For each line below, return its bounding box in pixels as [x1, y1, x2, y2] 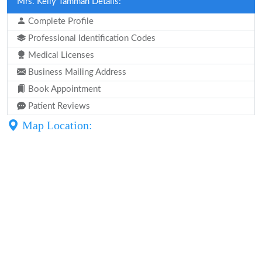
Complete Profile [26, 17, 94, 26]
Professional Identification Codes [26, 34, 156, 43]
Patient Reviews [26, 102, 90, 111]
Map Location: [19, 119, 92, 132]
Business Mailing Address [26, 68, 126, 77]
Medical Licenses [26, 51, 94, 60]
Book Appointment [26, 85, 101, 94]
